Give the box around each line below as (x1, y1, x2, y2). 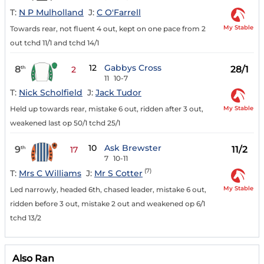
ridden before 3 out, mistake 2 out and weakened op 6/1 (10, 199, 205, 209)
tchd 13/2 (10, 213, 41, 223)
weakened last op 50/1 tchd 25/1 (10, 118, 120, 128)
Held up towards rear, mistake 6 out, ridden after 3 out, (10, 104, 203, 114)
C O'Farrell (97, 6, 141, 18)
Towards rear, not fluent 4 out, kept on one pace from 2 (10, 24, 206, 33)
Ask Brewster (104, 143, 162, 154)
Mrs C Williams (19, 168, 81, 179)
